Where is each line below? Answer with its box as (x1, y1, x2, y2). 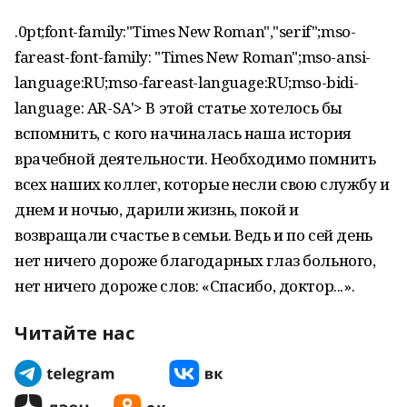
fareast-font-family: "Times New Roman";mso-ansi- (15, 46, 371, 67)
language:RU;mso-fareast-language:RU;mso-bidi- (15, 72, 359, 93)
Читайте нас (15, 321, 134, 345)
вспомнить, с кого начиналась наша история (15, 123, 352, 144)
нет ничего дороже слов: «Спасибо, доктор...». (15, 275, 355, 296)
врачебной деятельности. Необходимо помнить (15, 148, 376, 169)
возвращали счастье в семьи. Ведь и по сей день (15, 224, 372, 245)
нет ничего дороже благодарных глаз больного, (15, 250, 376, 271)
